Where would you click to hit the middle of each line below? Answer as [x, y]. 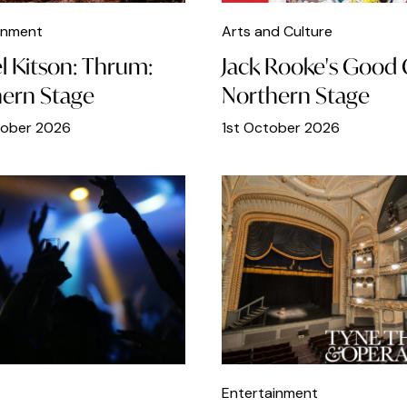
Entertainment [270, 393]
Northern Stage [296, 96]
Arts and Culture [277, 32]
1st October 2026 [281, 128]
